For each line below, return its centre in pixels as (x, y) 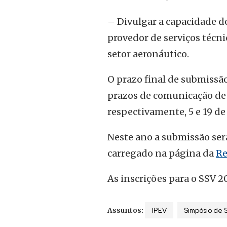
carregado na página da (162, 154)
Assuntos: (126, 211)
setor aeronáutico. (148, 54)
